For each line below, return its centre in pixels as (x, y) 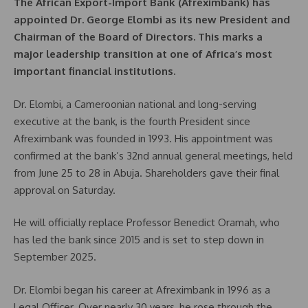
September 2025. (55, 257)
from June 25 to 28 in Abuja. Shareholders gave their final (146, 173)
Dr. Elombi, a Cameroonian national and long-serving (135, 104)
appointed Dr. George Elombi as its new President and (152, 20)
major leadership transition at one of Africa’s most (143, 54)
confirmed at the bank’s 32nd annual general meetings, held (153, 155)
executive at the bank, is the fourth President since (132, 121)
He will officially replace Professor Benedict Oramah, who (147, 223)
